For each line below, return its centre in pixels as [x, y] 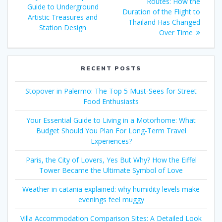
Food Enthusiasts [111, 102]
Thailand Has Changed [164, 22]
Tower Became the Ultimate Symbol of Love [111, 170]
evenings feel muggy [111, 200]
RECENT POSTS [111, 68]
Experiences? [111, 141]
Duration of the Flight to [161, 12]
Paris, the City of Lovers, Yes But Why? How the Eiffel [111, 160]
